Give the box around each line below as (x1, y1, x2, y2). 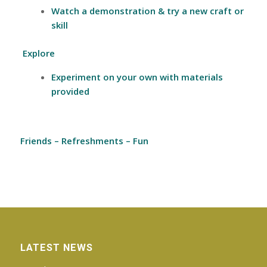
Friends (20, 135, 54, 147)
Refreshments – (58, 135, 131, 147)
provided (51, 85, 89, 97)
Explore (22, 46, 55, 59)
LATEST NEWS (20, 241, 93, 253)
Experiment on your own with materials (51, 70, 223, 83)
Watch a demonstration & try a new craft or (51, 4, 244, 17)
